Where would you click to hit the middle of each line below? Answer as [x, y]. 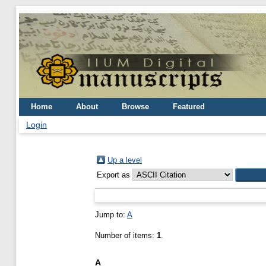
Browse [135, 107]
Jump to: [111, 215]
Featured [189, 107]
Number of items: [126, 235]
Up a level [125, 160]
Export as [115, 175]
